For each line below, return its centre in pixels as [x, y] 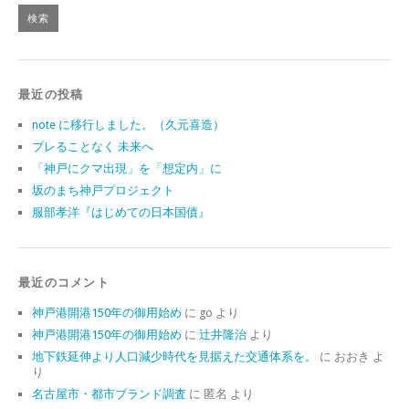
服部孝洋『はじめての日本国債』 [121, 212]
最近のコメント [64, 282]
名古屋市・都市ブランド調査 [109, 393]
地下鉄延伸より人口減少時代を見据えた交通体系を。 [174, 356]
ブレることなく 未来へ [93, 146]
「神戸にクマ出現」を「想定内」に [127, 168]
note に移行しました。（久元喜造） [128, 124]
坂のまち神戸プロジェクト [103, 190]
